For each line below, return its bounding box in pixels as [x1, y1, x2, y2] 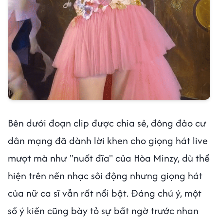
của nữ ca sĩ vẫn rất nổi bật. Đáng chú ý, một [8, 186, 201, 200]
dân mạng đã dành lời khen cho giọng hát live [8, 133, 208, 148]
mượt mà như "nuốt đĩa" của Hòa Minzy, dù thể [8, 151, 210, 165]
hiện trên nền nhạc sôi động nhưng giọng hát [8, 168, 202, 183]
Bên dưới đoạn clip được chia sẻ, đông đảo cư [8, 116, 206, 130]
